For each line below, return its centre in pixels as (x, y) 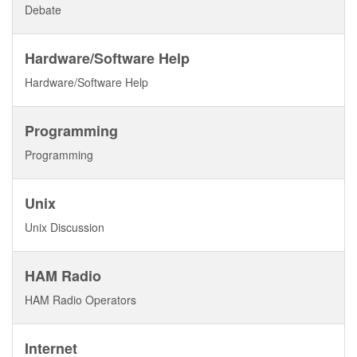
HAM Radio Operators (80, 300)
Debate (43, 10)
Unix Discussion (65, 227)
